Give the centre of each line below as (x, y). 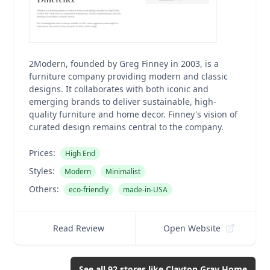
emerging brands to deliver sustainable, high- (123, 102)
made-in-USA (145, 190)
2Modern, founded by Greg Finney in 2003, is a (124, 64)
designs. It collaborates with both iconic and (119, 89)
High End (80, 153)
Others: (44, 189)
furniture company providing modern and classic (128, 76)
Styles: (42, 171)
